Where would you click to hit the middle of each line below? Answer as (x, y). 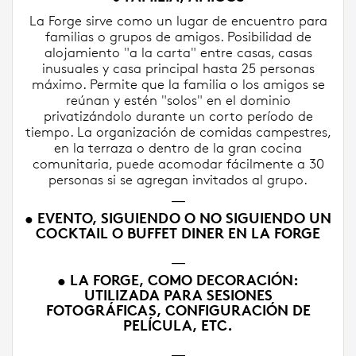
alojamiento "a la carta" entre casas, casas (178, 52)
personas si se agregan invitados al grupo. (178, 180)
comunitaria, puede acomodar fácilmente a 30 (178, 164)
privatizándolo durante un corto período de (178, 116)
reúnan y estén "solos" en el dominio (178, 100)
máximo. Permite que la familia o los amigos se (178, 84)
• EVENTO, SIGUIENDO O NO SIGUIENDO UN (178, 219)
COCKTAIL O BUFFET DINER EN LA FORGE (178, 234)
